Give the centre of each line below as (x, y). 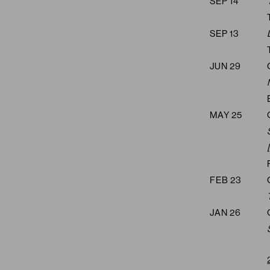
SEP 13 (224, 33)
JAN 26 (225, 212)
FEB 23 (226, 180)
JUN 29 (225, 66)
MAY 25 (226, 115)
